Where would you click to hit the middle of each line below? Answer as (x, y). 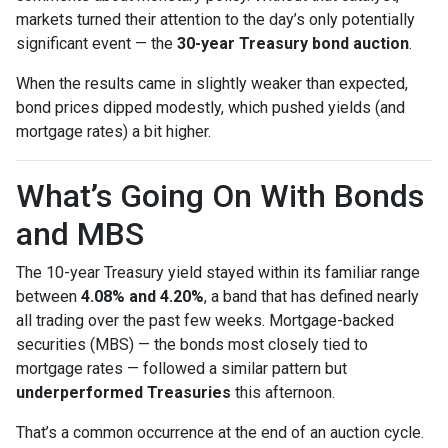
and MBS (80, 233)
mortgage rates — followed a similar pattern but (181, 368)
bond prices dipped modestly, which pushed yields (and (210, 107)
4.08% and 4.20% (142, 296)
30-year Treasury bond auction (293, 43)
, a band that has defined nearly (311, 296)
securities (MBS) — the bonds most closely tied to (192, 344)
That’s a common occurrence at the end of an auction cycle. (220, 432)
